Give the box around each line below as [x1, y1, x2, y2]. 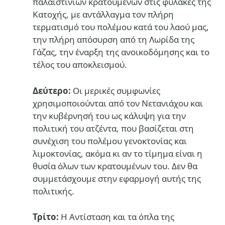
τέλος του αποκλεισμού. [33, 59, 127, 71]
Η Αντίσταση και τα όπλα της [59, 210, 174, 222]
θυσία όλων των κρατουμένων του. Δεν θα [33, 160, 197, 172]
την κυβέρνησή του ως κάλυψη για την [33, 109, 186, 122]
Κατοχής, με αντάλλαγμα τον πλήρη [33, 9, 174, 21]
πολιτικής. [33, 185, 74, 197]
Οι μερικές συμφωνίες [71, 84, 160, 96]
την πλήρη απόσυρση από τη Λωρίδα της [33, 34, 194, 46]
